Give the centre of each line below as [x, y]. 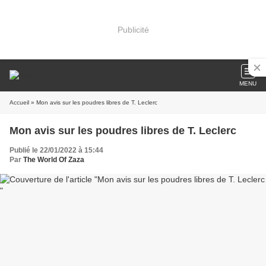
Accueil [19, 102]
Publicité [133, 29]
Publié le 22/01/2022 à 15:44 [56, 150]
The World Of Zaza [54, 160]
